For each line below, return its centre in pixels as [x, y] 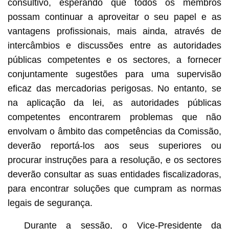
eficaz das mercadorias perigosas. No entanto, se [114, 89]
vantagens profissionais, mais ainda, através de [114, 31]
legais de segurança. [50, 203]
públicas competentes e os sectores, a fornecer [114, 60]
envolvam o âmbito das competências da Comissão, [114, 132]
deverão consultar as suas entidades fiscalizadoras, [114, 175]
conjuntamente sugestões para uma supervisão [114, 74]
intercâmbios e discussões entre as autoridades [114, 46]
